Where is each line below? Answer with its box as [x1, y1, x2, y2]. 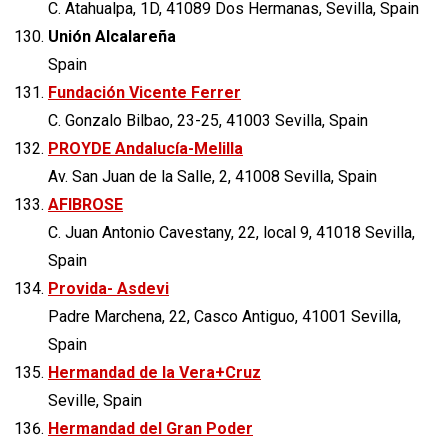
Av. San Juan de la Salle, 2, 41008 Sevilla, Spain [48, 166, 377, 186]
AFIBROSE [48, 194, 123, 214]
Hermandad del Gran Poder [48, 418, 253, 438]
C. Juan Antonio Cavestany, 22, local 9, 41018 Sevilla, [48, 222, 415, 242]
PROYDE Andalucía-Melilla [48, 138, 243, 158]
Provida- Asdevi [48, 278, 169, 298]
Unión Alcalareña [48, 26, 176, 46]
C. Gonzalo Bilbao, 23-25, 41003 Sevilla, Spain [48, 110, 368, 130]
